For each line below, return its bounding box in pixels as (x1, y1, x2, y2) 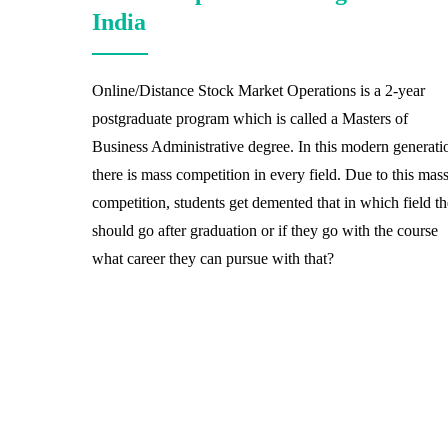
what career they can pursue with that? (92, 249, 334, 267)
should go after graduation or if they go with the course (92, 221, 438, 239)
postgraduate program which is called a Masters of (92, 109, 408, 127)
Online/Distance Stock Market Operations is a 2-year (92, 81, 425, 99)
